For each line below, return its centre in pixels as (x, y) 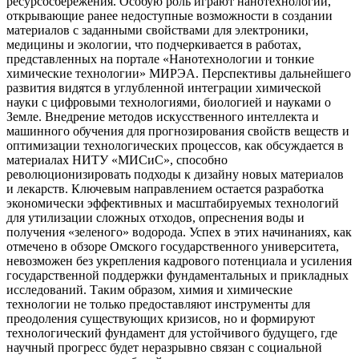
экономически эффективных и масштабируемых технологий (173, 203)
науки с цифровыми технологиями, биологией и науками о (169, 102)
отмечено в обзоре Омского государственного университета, (173, 246)
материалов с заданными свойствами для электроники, (157, 30)
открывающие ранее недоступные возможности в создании (169, 16)
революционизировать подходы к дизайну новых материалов (175, 174)
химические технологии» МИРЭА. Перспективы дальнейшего (179, 73)
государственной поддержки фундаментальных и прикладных (177, 275)
